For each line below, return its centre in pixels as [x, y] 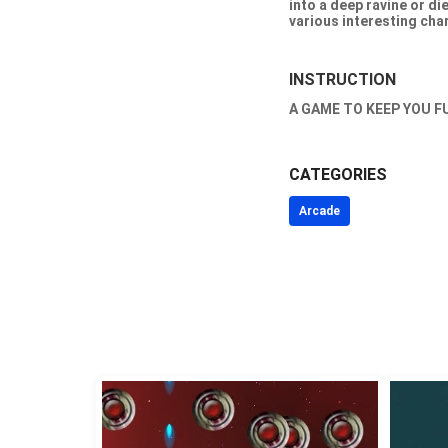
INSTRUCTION [342, 79]
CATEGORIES [337, 174]
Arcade [319, 211]
